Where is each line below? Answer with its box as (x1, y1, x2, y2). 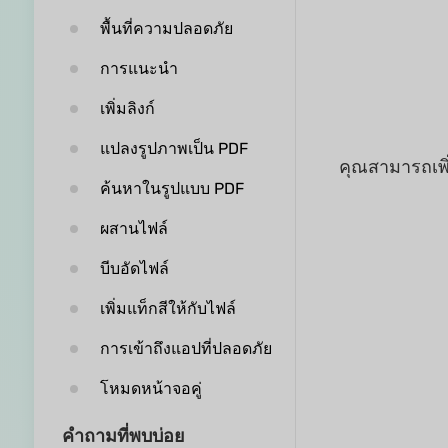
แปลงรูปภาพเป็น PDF (99, 139, 248, 158)
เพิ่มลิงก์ (99, 99, 155, 118)
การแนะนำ (99, 59, 178, 78)
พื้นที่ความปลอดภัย (99, 19, 233, 38)
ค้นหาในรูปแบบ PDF (99, 179, 244, 198)
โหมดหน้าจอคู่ (99, 379, 202, 398)
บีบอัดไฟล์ (99, 259, 169, 278)
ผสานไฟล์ (99, 219, 168, 238)
